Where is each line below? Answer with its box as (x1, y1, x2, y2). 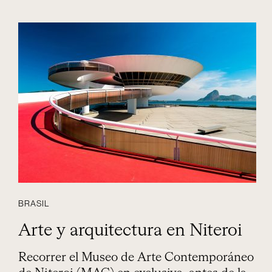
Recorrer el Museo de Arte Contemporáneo (18, 251, 254, 263)
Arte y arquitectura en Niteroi (18, 222, 242, 239)
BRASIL (18, 200, 50, 208)
